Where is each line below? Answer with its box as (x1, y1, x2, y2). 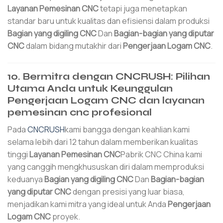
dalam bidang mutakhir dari (24, 40, 123, 52)
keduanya (7, 173, 44, 185)
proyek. (51, 211, 80, 222)
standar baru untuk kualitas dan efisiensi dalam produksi (7, 15, 210, 27)
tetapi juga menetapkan (99, 3, 187, 14)
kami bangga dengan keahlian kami (65, 123, 190, 135)
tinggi (7, 148, 29, 160)
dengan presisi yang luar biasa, (71, 186, 185, 197)
